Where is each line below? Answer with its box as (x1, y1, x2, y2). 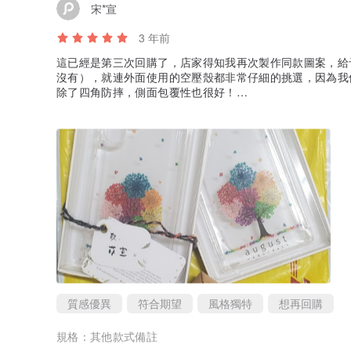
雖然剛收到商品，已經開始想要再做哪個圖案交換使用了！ (56, 99, 349, 115)
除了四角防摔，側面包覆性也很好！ (56, 84, 237, 100)
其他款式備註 (90, 328, 158, 345)
